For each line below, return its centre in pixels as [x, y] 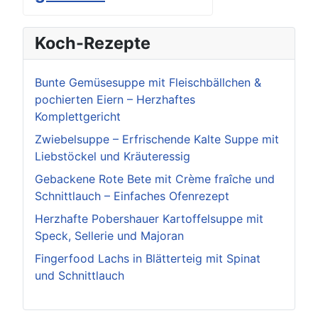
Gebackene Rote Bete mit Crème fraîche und [155, 179]
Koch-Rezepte [93, 43]
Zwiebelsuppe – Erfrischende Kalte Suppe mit [157, 139]
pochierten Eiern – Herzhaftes [115, 100]
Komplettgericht [78, 117]
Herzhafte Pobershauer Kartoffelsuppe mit [149, 219]
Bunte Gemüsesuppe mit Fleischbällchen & [148, 83]
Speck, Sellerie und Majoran [109, 236]
